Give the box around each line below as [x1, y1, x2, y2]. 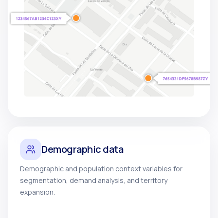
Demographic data [41, 143, 123, 156]
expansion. [20, 187, 55, 197]
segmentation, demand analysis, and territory [20, 176, 167, 185]
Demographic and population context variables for [20, 164, 182, 173]
